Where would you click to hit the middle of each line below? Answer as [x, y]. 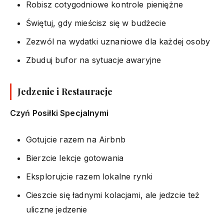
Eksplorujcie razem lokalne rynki [89, 176]
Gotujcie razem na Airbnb [76, 139]
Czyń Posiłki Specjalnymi [59, 113]
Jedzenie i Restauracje [65, 91]
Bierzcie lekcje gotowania [75, 158]
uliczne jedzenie [57, 209]
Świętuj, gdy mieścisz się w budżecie [96, 23]
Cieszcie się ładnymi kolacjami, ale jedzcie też [113, 195]
